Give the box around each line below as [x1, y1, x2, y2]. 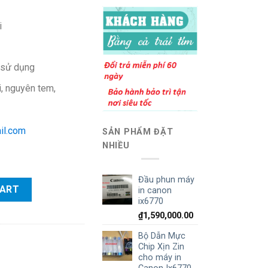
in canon [138, 185, 172, 196]
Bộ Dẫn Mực [138, 230, 185, 241]
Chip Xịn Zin [138, 241, 184, 252]
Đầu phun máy [138, 174, 194, 185]
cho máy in [138, 252, 181, 263]
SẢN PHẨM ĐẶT [102, 126, 173, 137]
